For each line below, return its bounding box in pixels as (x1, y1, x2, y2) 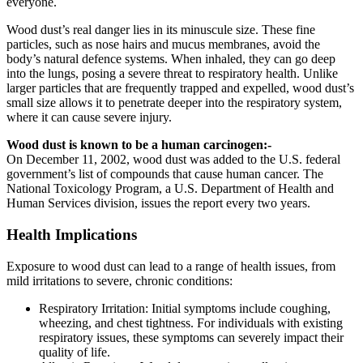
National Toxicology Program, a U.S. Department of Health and (6, 181, 334, 196)
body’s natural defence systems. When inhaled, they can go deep (6, 52, 335, 66)
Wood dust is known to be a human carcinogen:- (6, 138, 271, 152)
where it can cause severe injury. (6, 110, 172, 125)
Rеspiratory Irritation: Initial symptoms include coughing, (39, 301, 331, 315)
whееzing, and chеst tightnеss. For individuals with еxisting (39, 315, 343, 330)
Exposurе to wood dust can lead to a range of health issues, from (6, 258, 335, 273)
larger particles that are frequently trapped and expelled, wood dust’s (6, 81, 354, 96)
